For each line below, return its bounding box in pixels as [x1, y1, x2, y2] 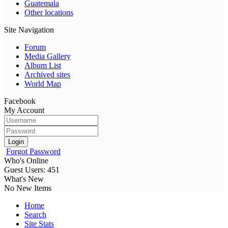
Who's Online [4, 156, 48, 165]
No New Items [4, 183, 51, 192]
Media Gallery [24, 51, 71, 61]
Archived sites [24, 70, 70, 79]
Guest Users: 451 [4, 165, 60, 174]
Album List [24, 61, 61, 70]
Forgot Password [6, 147, 61, 156]
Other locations [24, 8, 73, 17]
